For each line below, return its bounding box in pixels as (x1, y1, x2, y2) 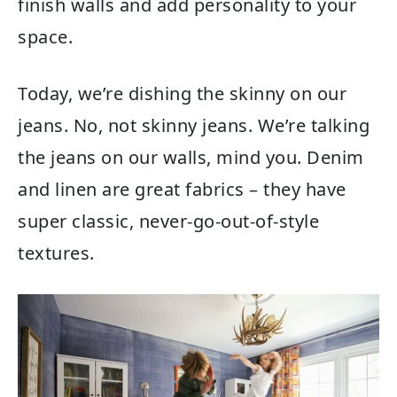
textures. (18, 241, 95, 265)
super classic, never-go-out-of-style (18, 209, 319, 233)
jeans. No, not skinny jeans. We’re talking (18, 113, 370, 137)
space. (18, 25, 73, 49)
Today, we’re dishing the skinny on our (18, 82, 346, 105)
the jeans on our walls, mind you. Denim (18, 145, 364, 169)
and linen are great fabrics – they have (18, 177, 346, 201)
